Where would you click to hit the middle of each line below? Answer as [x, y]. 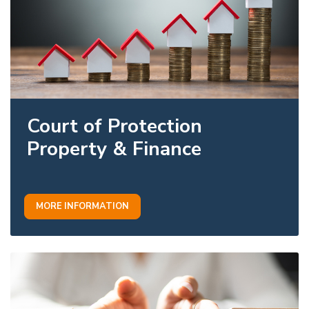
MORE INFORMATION [82, 206]
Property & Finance [114, 149]
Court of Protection [114, 126]
